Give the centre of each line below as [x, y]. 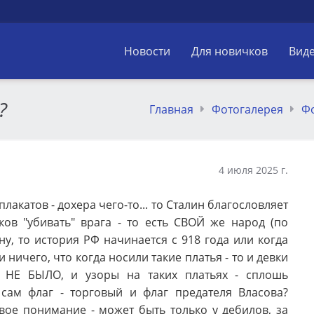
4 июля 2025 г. [254, 170]
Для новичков [230, 51]
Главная [171, 109]
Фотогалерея [247, 109]
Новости [147, 51]
